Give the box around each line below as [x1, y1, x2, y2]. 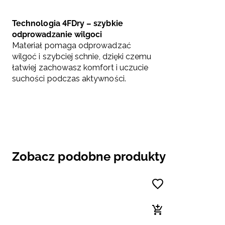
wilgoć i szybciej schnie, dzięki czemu [12, 52, 152, 62]
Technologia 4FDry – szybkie [12, 19, 123, 29]
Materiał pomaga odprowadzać [12, 41, 131, 51]
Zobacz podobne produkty [12, 149, 166, 164]
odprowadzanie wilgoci [12, 30, 102, 40]
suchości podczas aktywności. [12, 74, 126, 84]
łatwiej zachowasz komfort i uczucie [12, 63, 149, 73]
